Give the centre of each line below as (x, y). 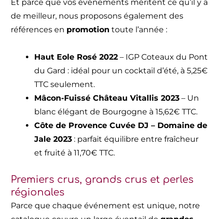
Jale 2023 (53, 139)
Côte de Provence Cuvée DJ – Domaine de (121, 125)
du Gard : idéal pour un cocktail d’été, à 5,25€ (121, 70)
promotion (88, 29)
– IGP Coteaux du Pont (163, 57)
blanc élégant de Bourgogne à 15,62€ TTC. (116, 111)
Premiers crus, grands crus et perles (102, 179)
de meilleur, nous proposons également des (97, 16)
